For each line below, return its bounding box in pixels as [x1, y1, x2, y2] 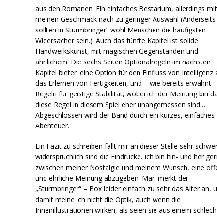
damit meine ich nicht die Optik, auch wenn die [35, 194, 181, 204]
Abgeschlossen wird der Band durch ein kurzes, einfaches [35, 110, 215, 120]
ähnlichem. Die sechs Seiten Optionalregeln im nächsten [35, 57, 211, 66]
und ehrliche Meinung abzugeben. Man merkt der [35, 173, 189, 183]
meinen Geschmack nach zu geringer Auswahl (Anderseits [35, 14, 216, 24]
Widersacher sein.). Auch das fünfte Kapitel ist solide [35, 35, 199, 45]
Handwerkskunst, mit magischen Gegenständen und [35, 46, 199, 56]
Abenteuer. [35, 121, 70, 130]
